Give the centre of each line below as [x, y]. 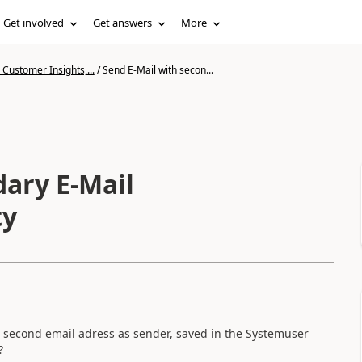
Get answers [123, 23]
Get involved [34, 23]
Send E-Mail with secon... [158, 70]
